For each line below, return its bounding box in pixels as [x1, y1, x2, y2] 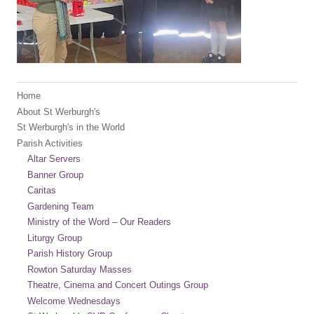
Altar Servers [27, 153, 81, 164]
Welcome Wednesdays [27, 295, 121, 306]
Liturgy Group [27, 232, 82, 243]
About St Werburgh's [17, 106, 100, 117]
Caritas [27, 185, 56, 196]
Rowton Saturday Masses [27, 264, 132, 275]
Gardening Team [27, 200, 94, 212]
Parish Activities [17, 137, 83, 149]
